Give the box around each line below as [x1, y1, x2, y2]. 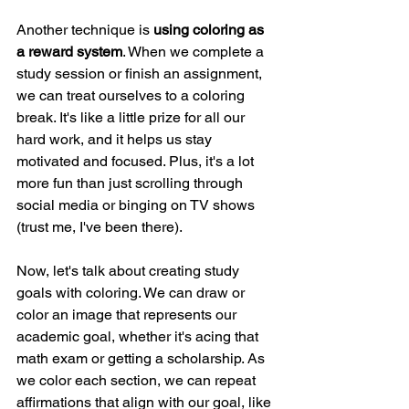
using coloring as [153, 21, 267, 39]
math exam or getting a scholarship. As [16, 350, 268, 368]
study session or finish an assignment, [16, 65, 266, 83]
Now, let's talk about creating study [16, 262, 243, 280]
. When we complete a [122, 43, 267, 61]
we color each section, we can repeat [16, 372, 259, 390]
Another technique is [16, 21, 153, 39]
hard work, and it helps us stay [16, 131, 215, 149]
